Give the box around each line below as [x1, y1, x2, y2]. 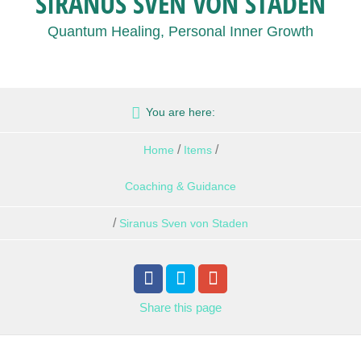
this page [174, 301, 222, 314]
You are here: [146, 106, 215, 118]
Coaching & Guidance [125, 180, 236, 193]
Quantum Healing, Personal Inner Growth [48, 23, 313, 39]
